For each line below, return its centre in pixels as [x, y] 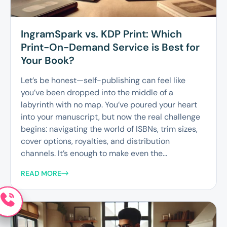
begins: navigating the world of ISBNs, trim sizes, [109, 129]
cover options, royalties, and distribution [95, 141]
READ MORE [41, 173]
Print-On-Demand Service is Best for [110, 47]
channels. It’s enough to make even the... [94, 153]
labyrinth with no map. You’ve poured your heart [109, 104]
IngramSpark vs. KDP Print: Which [101, 34]
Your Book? [48, 60]
